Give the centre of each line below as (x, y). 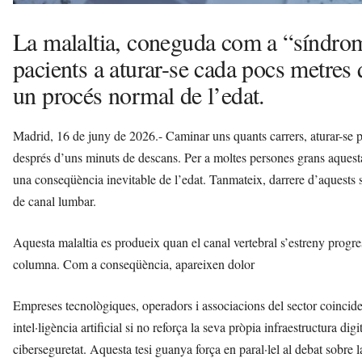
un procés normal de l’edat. (139, 95)
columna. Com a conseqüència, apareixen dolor (134, 264)
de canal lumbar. (55, 201)
